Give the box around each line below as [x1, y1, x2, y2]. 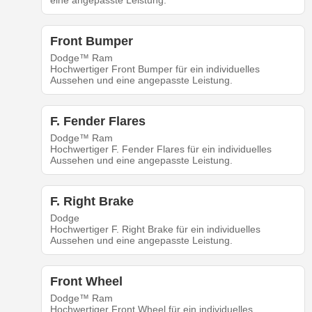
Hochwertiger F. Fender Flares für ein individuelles [49, 143, 272, 155]
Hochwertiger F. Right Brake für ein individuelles [49, 224, 260, 235]
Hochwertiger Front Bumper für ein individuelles [49, 63, 260, 75]
